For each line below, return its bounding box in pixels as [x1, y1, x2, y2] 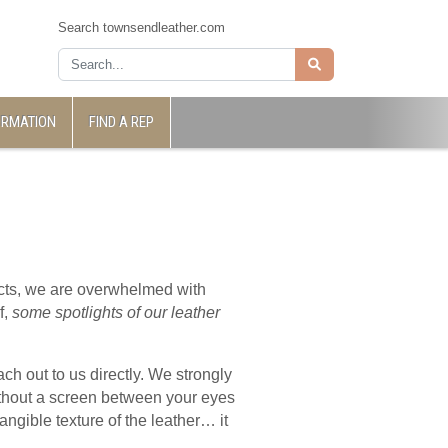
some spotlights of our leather [12, 304, 220, 321]
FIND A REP [89, 113, 154, 131]
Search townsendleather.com [58, 20, 225, 35]
